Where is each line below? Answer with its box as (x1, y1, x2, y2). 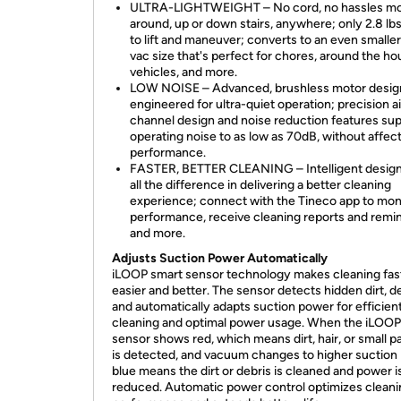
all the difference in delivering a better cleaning (130, 177, 391, 192)
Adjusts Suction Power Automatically (112, 251, 328, 266)
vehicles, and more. (130, 64, 237, 80)
